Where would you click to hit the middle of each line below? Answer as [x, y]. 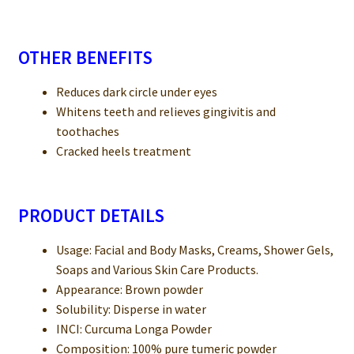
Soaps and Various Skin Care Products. [157, 269]
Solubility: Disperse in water [131, 309]
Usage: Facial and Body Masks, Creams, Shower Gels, [194, 249]
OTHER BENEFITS [85, 58]
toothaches [87, 131]
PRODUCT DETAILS [91, 216]
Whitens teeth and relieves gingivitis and [166, 111]
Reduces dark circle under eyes [136, 91]
